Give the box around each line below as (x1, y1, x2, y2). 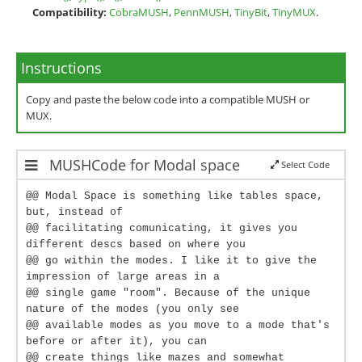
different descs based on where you (26, 238, 246, 250)
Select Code (279, 159, 330, 170)
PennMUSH (174, 5, 229, 19)
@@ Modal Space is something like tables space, (26, 190, 323, 202)
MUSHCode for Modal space (45, 155, 240, 175)
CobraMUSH (109, 5, 169, 19)
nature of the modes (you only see (26, 303, 239, 315)
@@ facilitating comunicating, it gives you (26, 222, 297, 234)
